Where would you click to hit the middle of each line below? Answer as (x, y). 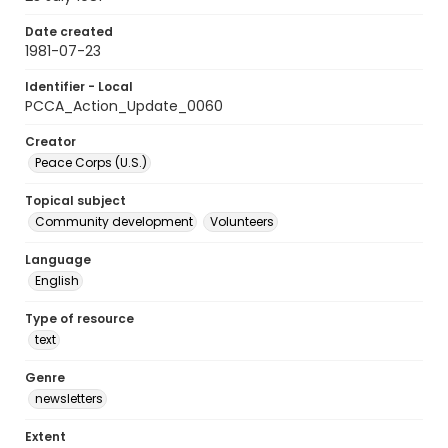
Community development (114, 221)
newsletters (69, 398)
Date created (69, 31)
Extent (45, 436)
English (57, 280)
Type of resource (79, 318)
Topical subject (75, 200)
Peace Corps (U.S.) (91, 162)
